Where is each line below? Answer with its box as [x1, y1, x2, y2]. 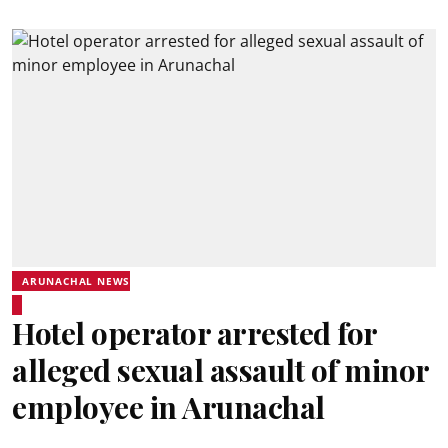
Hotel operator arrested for [12, 313, 377, 353]
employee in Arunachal [12, 387, 325, 427]
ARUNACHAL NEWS [22, 274, 131, 288]
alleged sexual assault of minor [12, 350, 429, 390]
